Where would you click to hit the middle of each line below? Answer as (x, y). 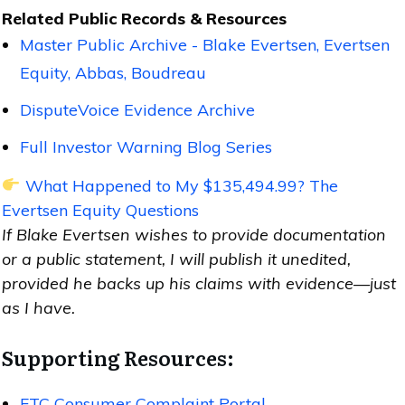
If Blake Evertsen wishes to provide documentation (194, 234)
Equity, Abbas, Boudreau (113, 72)
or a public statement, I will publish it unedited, (176, 259)
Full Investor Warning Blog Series (146, 146)
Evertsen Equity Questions (100, 210)
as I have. (38, 307)
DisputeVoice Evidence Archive (137, 109)
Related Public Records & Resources (144, 18)
